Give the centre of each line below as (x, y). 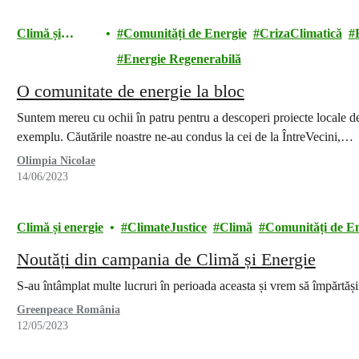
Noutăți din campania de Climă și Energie (166, 259)
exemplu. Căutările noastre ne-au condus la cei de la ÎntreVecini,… (185, 137)
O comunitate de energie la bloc (130, 91)
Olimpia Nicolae (56, 161)
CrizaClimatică (301, 33)
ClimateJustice (167, 227)
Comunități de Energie (185, 33)
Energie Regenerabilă (182, 59)
